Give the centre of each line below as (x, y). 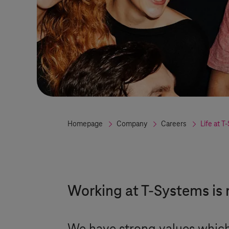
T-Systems (175, 192)
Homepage (85, 124)
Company (132, 124)
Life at (211, 124)
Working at (104, 192)
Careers (174, 124)
